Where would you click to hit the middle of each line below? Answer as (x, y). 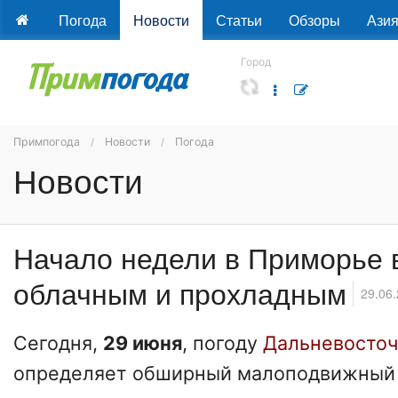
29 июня (143, 343)
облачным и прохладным (180, 293)
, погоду (223, 343)
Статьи (239, 20)
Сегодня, (58, 343)
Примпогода (47, 142)
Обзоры (314, 20)
